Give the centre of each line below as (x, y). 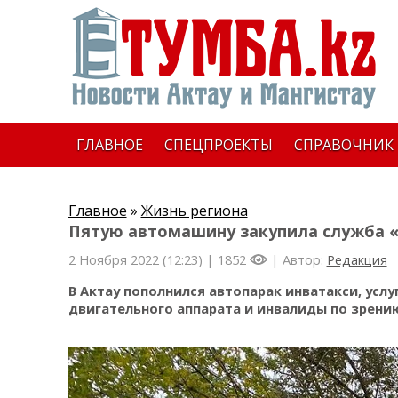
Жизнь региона (194, 211)
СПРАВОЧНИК (343, 145)
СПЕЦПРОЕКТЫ (218, 145)
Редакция (357, 259)
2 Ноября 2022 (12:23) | (143, 259)
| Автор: (297, 259)
